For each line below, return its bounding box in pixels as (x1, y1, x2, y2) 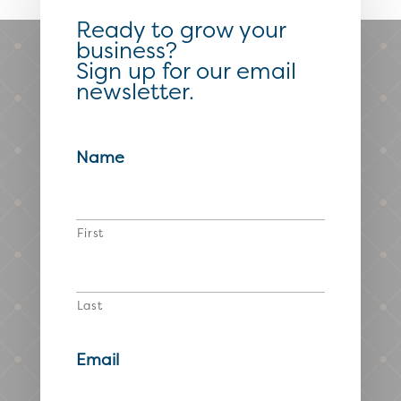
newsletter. (75, 76, 194, 107)
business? (75, 35, 177, 66)
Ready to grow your (75, 14, 286, 46)
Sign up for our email (75, 55, 296, 87)
